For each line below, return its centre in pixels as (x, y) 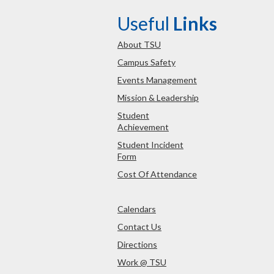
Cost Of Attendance (157, 174)
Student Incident (150, 144)
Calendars (137, 209)
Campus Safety (146, 62)
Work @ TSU (142, 262)
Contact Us (139, 226)
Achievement (143, 127)
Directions (137, 244)
